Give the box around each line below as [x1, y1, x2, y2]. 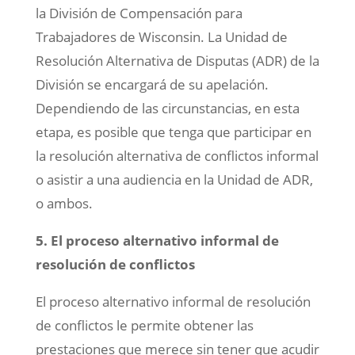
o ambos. [35, 194, 93, 213]
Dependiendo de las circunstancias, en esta [35, 99, 300, 118]
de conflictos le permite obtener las [35, 316, 254, 335]
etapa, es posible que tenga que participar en [35, 123, 311, 142]
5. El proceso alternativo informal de [35, 231, 279, 250]
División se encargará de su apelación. [35, 75, 269, 94]
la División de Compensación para [35, 4, 242, 23]
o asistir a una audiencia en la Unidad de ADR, [35, 170, 313, 189]
